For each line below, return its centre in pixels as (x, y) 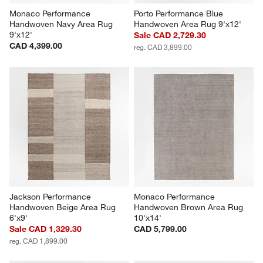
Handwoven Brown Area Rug (190, 208)
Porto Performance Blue (180, 14)
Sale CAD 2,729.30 (170, 36)
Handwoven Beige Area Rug (64, 208)
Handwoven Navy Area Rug (63, 24)
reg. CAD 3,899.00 (163, 47)
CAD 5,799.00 (160, 229)
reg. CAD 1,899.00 (39, 241)
